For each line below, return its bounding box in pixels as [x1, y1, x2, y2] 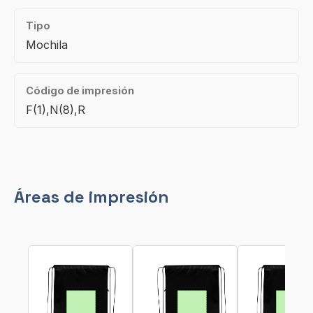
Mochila [26, 38, 68, 52]
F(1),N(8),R [26, 103, 85, 117]
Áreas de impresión [14, 186, 169, 208]
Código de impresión [26, 85, 134, 96]
